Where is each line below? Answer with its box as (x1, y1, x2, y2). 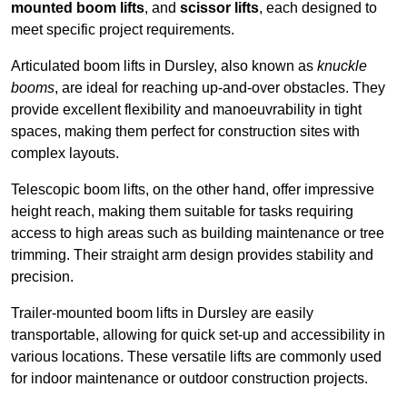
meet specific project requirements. (11, 22, 234, 38)
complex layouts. (11, 145, 119, 162)
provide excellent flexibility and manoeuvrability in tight (11, 102, 362, 118)
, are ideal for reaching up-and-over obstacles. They (55, 80, 385, 96)
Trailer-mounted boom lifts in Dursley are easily (11, 305, 313, 322)
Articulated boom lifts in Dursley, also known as (11, 58, 317, 74)
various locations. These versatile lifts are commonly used (11, 349, 382, 365)
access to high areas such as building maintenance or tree (11, 225, 384, 242)
